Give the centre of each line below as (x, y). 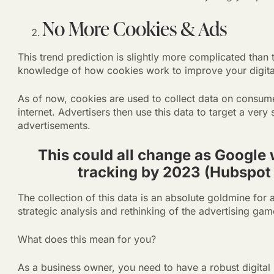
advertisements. (55, 125)
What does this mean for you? (87, 239)
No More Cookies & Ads (134, 28)
